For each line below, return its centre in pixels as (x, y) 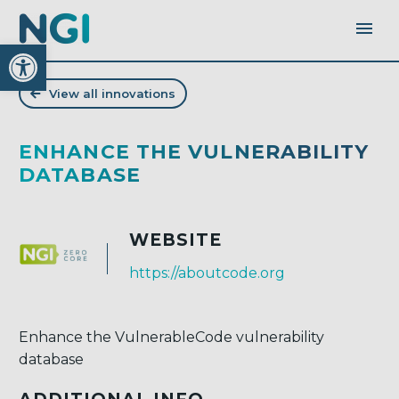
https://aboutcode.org (207, 273)
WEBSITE (175, 240)
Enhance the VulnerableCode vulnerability (171, 338)
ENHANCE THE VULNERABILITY (194, 152)
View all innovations (112, 94)
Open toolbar (101, 52)
